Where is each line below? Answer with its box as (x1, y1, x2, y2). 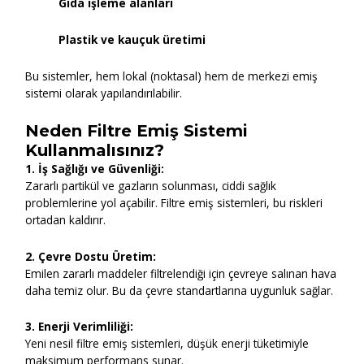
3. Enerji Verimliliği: (25, 318, 134, 335)
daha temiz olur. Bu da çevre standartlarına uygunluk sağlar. (25, 282, 334, 298)
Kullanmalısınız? (25, 140, 165, 160)
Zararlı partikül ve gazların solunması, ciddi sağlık (25, 177, 277, 193)
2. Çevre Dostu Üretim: (25, 248, 157, 264)
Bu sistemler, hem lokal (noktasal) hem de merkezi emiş (25, 67, 318, 84)
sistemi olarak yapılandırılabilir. (25, 84, 183, 101)
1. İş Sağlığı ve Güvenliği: (25, 160, 165, 176)
